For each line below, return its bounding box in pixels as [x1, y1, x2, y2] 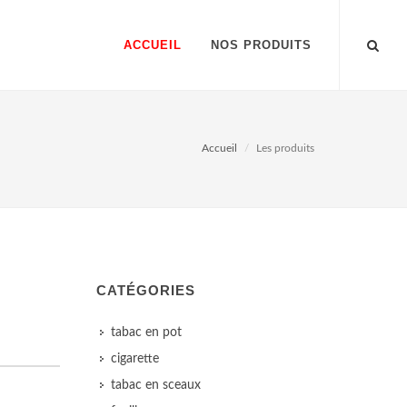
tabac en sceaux [111, 379, 201, 392]
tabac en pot [111, 326, 182, 339]
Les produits [256, 143, 314, 154]
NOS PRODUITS [211, 38, 312, 52]
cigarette [111, 352, 159, 365]
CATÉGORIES [96, 283, 195, 298]
